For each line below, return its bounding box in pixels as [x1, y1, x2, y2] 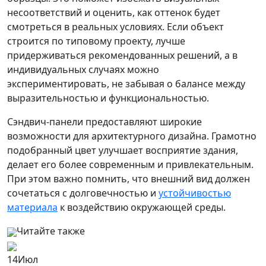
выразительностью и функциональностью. [7, 91, 209, 104]
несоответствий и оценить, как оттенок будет [7, 6, 220, 19]
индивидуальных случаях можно [7, 63, 159, 76]
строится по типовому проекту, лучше [7, 34, 185, 47]
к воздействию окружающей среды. [58, 201, 226, 214]
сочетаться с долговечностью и [7, 186, 159, 199]
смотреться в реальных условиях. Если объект [7, 20, 224, 33]
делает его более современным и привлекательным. [7, 158, 254, 171]
